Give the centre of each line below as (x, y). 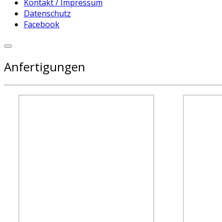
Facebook (42, 24)
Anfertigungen (45, 66)
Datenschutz (47, 13)
